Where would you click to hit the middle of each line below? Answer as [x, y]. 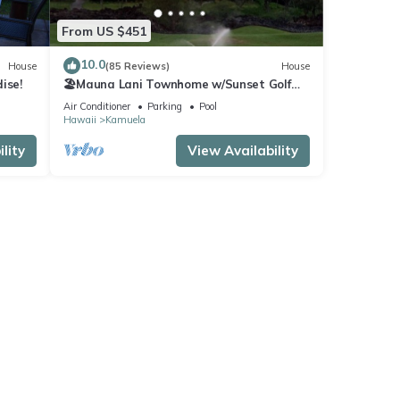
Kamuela [125, 120]
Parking [164, 107]
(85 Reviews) [137, 66]
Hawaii [79, 120]
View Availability [243, 151]
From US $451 [104, 31]
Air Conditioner [96, 107]
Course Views [101, 100]
